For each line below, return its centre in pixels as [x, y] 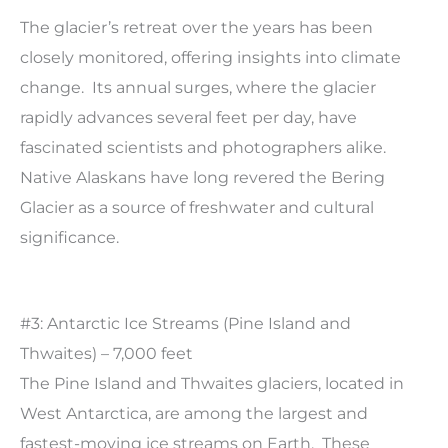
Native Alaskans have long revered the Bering [202, 178]
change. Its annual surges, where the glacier [198, 88]
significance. [69, 238]
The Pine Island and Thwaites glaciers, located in [212, 384]
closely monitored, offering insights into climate [210, 58]
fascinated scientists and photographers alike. [205, 148]
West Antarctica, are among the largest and [194, 414]
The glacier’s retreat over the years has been [196, 28]
